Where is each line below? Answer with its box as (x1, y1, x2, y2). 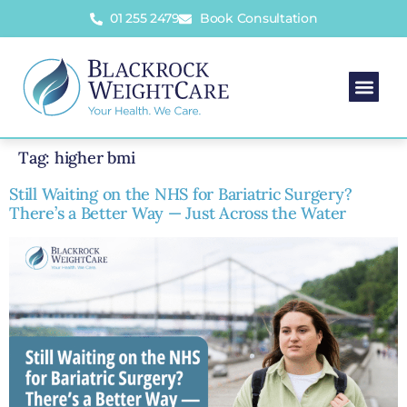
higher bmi (54, 146, 135, 168)
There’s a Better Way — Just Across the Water (9, 202, 346, 223)
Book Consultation (199, 10, 318, 26)
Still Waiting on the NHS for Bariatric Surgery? (9, 183, 352, 204)
